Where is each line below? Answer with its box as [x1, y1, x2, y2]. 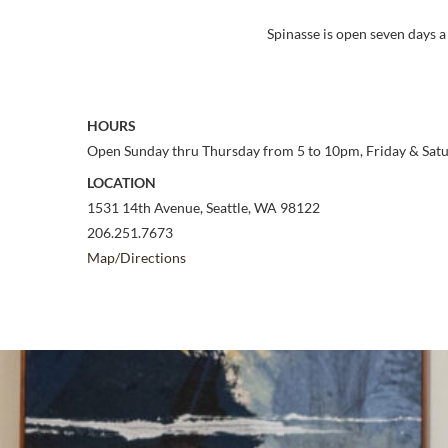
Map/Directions [87, 249, 186, 266]
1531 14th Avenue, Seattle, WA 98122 [87, 199, 320, 216]
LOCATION [87, 174, 156, 191]
